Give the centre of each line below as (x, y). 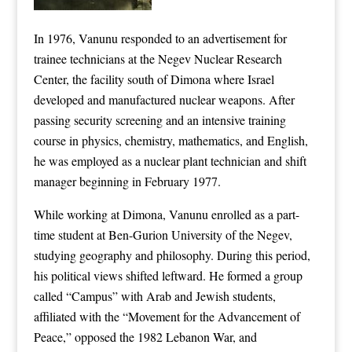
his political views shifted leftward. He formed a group (168, 275)
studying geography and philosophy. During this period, (172, 255)
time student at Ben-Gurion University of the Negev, (163, 234)
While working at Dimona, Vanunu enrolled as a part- (166, 214)
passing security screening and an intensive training (159, 119)
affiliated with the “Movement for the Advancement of (167, 316)
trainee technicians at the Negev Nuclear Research (158, 58)
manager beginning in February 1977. (127, 181)
